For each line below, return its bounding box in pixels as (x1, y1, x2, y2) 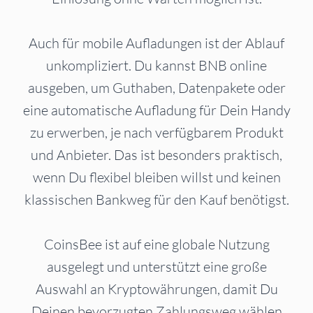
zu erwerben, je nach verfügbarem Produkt (29, 124, 284, 142)
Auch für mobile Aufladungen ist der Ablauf (29, 34, 284, 52)
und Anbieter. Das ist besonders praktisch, (31, 146, 282, 164)
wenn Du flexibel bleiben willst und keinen (32, 168, 281, 187)
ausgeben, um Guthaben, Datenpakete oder (27, 79, 286, 97)
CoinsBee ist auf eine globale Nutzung (43, 235, 270, 254)
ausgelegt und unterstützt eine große (46, 258, 267, 276)
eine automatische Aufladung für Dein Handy (22, 101, 291, 119)
